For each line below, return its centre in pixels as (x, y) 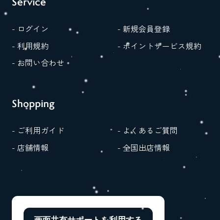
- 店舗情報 (30, 147)
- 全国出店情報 (143, 147)
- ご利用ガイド (38, 131)
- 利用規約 (30, 46)
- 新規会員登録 (143, 28)
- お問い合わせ (38, 63)
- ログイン (30, 28)
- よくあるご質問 (147, 131)
